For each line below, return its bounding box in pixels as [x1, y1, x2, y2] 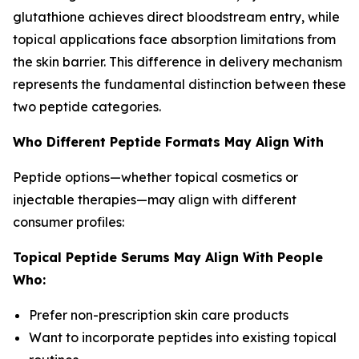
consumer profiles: [13, 214, 124, 230]
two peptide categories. [13, 99, 161, 115]
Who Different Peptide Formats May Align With [13, 134, 324, 150]
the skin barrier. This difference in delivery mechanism [13, 54, 342, 70]
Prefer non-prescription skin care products [29, 307, 288, 323]
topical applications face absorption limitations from [13, 31, 336, 47]
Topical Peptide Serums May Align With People [13, 249, 323, 265]
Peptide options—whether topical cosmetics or [13, 169, 298, 185]
